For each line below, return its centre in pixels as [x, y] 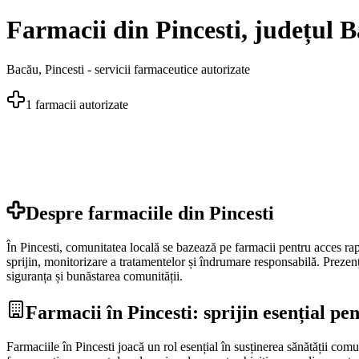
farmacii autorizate [80, 104]
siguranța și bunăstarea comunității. [95, 276]
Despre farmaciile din [117, 213]
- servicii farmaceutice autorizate [167, 69]
